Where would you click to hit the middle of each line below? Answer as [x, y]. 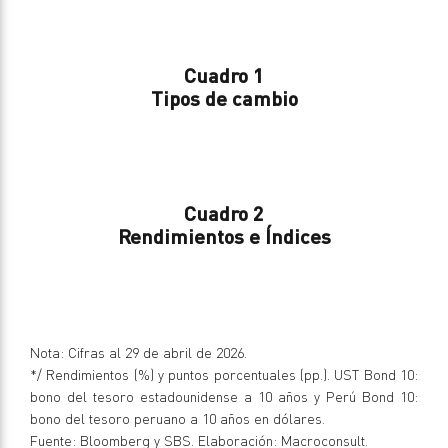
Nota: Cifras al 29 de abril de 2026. [138, 352]
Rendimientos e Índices [224, 235]
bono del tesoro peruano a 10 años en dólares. [177, 418]
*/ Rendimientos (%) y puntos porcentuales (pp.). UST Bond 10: [224, 374]
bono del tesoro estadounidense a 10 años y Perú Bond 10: [224, 396]
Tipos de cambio [224, 97]
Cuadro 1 [224, 74]
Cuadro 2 [224, 212]
